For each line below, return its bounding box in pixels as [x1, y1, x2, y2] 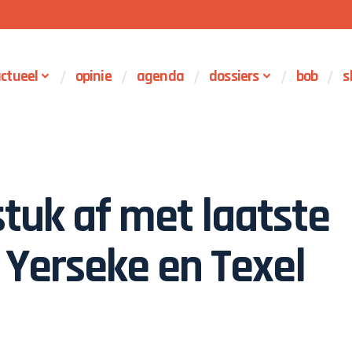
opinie [75, 66, 112, 86]
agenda [136, 66, 184, 86]
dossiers [208, 66, 259, 86]
